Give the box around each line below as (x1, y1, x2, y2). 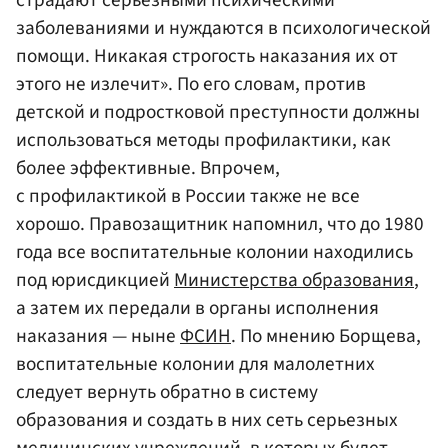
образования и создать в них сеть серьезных (16, 405, 398, 434)
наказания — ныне (16, 321, 180, 350)
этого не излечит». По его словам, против (16, 69, 366, 98)
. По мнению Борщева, (231, 321, 421, 350)
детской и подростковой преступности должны (16, 97, 420, 126)
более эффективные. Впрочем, (16, 153, 280, 182)
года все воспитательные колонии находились (16, 237, 413, 266)
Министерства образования (174, 265, 414, 294)
